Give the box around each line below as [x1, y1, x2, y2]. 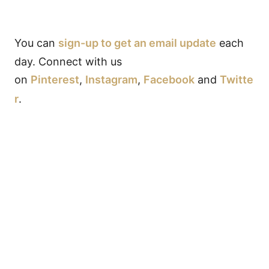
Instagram [85, 73, 138, 86]
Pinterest [31, 73, 79, 86]
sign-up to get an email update [58, 36, 216, 49]
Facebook [144, 73, 195, 86]
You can [14, 36, 58, 49]
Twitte [220, 73, 253, 86]
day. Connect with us [14, 55, 122, 68]
